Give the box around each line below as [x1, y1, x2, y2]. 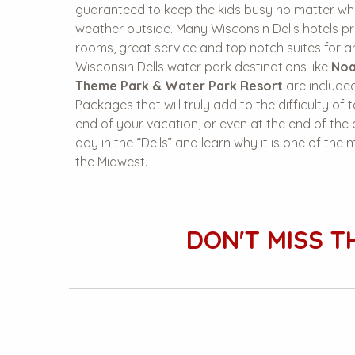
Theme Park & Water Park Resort [75, 78, 283, 94]
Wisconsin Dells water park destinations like [75, 59, 331, 74]
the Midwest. [75, 154, 147, 170]
